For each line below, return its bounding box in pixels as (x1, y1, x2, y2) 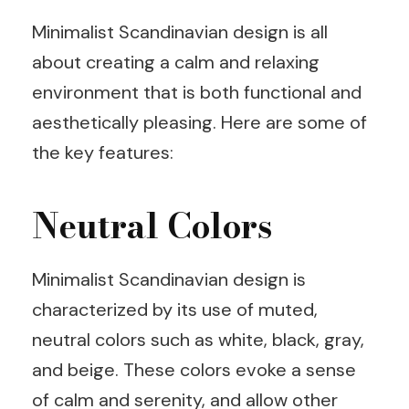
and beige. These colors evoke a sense (32, 358, 356, 383)
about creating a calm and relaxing (32, 49, 320, 74)
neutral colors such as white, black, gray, (32, 328, 364, 352)
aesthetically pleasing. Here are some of (32, 110, 367, 134)
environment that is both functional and (32, 79, 362, 104)
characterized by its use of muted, (32, 298, 318, 322)
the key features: (32, 140, 173, 164)
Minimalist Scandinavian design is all (32, 19, 328, 44)
